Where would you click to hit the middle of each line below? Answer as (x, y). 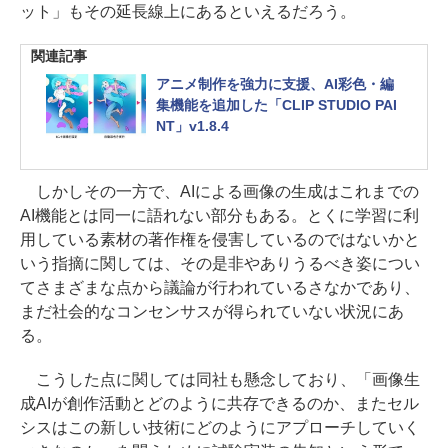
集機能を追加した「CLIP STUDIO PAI (276, 104)
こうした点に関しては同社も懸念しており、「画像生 (220, 379)
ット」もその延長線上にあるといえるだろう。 (188, 11)
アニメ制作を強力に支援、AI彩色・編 (275, 83)
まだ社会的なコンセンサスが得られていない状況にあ (212, 311)
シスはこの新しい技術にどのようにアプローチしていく (220, 427)
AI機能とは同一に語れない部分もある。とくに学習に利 (219, 215)
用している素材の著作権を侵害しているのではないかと (220, 239)
